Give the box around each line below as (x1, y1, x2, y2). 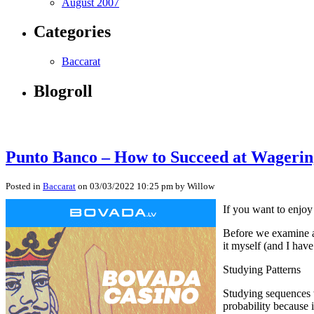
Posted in (6, 180, 43, 191)
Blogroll (34, 82, 93, 101)
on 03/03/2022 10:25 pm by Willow (76, 180, 214, 191)
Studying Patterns (223, 263, 301, 275)
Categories (34, 22, 111, 41)
